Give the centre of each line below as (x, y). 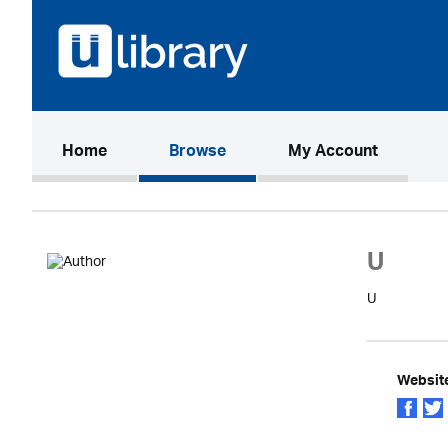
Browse (197, 153)
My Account (333, 153)
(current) (139, 152)
